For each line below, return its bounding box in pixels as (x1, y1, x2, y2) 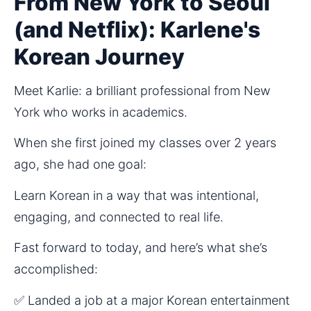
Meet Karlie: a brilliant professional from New (14, 83, 270, 98)
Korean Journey (14, 43, 185, 71)
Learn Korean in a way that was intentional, (14, 187, 259, 203)
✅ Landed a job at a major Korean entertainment (14, 292, 289, 308)
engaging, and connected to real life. (14, 209, 224, 224)
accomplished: (14, 262, 98, 277)
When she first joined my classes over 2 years (14, 135, 276, 151)
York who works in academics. (14, 104, 187, 119)
